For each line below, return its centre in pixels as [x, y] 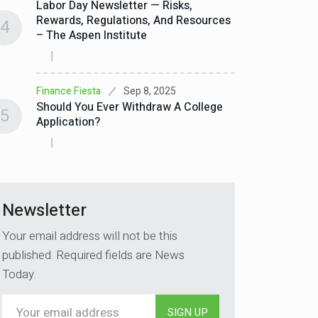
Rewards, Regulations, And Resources [133, 21]
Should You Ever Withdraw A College [130, 107]
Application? [68, 122]
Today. [19, 274]
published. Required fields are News [93, 255]
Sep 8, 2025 [150, 91]
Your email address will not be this [90, 236]
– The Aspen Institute [92, 35]
